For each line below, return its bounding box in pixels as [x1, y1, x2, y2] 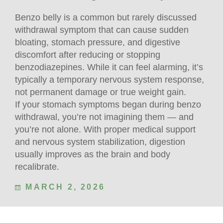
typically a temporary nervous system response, [15, 74, 204, 85]
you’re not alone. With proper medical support [15, 124, 196, 134]
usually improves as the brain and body [15, 149, 170, 159]
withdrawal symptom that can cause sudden [15, 24, 189, 35]
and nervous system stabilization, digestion [15, 136, 185, 147]
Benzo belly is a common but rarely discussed [15, 12, 197, 22]
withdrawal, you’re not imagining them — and [15, 111, 194, 122]
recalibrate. [15, 161, 59, 172]
